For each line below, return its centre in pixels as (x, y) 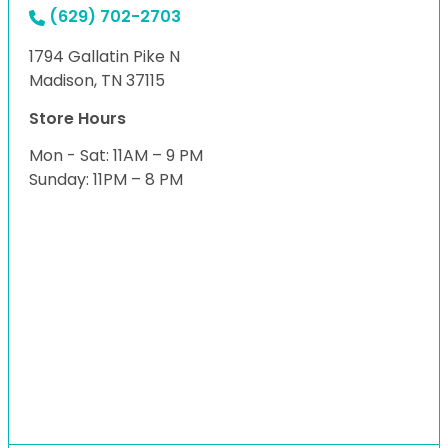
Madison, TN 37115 (97, 81)
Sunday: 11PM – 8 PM (106, 180)
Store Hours (77, 119)
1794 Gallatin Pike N (104, 57)
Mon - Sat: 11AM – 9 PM (116, 156)
